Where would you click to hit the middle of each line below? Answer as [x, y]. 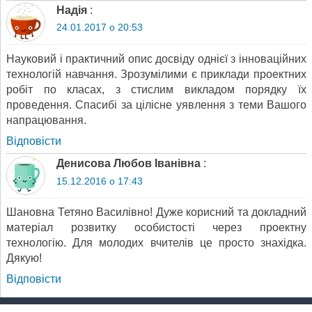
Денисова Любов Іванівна [128, 164]
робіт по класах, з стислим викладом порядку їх [156, 89]
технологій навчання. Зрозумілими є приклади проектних [156, 74]
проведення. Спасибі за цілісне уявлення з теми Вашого [156, 104]
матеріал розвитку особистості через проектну [156, 228]
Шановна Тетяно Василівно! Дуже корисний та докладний [156, 212]
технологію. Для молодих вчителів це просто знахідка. [156, 243]
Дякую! [24, 258]
